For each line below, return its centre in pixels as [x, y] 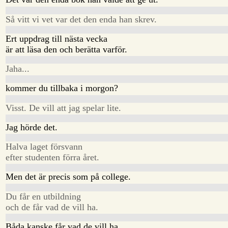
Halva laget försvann [44, 147]
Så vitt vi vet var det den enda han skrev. [81, 19]
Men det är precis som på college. [68, 177]
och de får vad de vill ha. [52, 207]
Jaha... [18, 69]
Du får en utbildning [44, 196]
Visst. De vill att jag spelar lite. [64, 108]
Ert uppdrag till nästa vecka [57, 38]
